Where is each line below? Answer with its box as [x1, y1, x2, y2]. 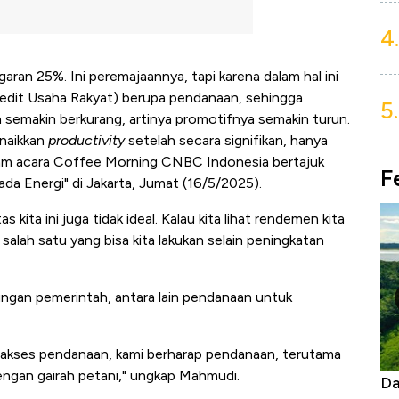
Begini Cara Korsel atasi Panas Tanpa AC [83, 372, 379, 393]
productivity [48, 132, 125, 150]
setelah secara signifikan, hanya [125, 132, 328, 150]
